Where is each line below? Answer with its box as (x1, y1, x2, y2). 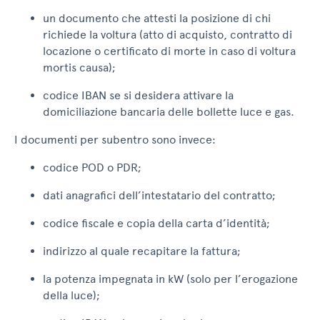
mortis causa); (43, 61, 116, 75)
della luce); (43, 289, 100, 303)
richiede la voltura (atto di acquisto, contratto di (43, 28, 292, 42)
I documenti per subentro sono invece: (14, 133, 216, 147)
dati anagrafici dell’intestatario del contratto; (43, 189, 276, 203)
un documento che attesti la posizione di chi (43, 11, 271, 26)
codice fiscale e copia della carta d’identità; (43, 216, 270, 231)
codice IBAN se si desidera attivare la (43, 89, 234, 103)
